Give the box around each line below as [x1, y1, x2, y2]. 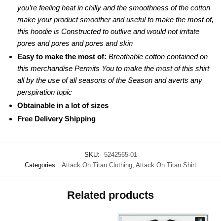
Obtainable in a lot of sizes [17, 101, 109, 110]
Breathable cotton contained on [109, 52, 208, 61]
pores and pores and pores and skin [17, 38, 133, 47]
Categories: [25, 161, 59, 169]
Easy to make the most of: [17, 52, 109, 61]
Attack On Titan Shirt [136, 161, 196, 169]
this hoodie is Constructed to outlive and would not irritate [17, 27, 199, 36]
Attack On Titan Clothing [62, 161, 132, 169]
